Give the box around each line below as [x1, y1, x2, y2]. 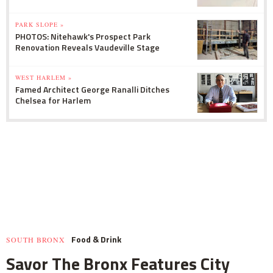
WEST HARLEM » [15, 73, 72, 82]
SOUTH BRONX [6, 234, 65, 244]
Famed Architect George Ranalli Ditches [15, 82, 169, 96]
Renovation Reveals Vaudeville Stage [15, 40, 160, 54]
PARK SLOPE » [15, 19, 64, 29]
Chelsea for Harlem [15, 93, 91, 107]
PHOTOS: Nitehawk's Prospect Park [15, 29, 151, 43]
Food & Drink [71, 232, 121, 246]
